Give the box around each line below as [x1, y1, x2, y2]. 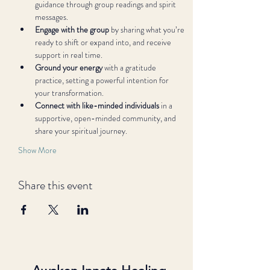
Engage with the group [35, 24, 109, 36]
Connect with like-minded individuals [35, 99, 159, 111]
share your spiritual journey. [35, 125, 127, 137]
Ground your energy [35, 61, 102, 74]
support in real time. [35, 49, 102, 61]
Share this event [18, 177, 93, 194]
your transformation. [35, 87, 104, 99]
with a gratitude [102, 61, 158, 74]
